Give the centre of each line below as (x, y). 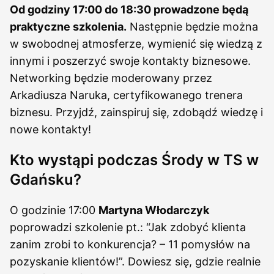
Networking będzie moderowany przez (111, 78)
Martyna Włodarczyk (154, 210)
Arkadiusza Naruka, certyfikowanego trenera (126, 95)
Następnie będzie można (192, 27)
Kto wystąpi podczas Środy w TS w (134, 160)
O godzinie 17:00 (54, 210)
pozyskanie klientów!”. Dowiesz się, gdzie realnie (135, 261)
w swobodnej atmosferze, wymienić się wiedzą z (136, 44)
